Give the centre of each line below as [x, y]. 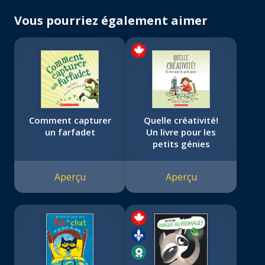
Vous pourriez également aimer [111, 21]
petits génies [181, 144]
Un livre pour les [181, 132]
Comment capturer [70, 120]
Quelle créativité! [181, 120]
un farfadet [70, 132]
